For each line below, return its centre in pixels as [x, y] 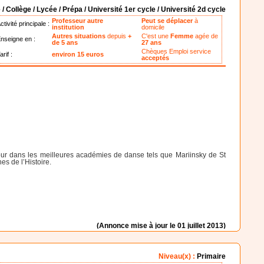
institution [68, 27]
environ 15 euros [78, 55]
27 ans [152, 43]
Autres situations [79, 36]
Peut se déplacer [168, 21]
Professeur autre [78, 21]
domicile [153, 27]
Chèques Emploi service [176, 52]
